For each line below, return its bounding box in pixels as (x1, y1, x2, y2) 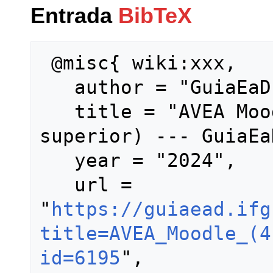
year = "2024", (40, 149, 74, 172)
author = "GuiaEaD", (40, 76, 74, 99)
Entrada (30, 3, 118, 29)
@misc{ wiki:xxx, (40, 52, 51, 74)
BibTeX (118, 3, 192, 29)
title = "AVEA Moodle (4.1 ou (40, 101, 74, 123)
